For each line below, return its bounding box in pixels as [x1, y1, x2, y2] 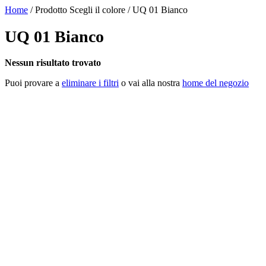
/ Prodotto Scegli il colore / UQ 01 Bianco [28, 5, 188, 15]
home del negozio [182, 77, 249, 88]
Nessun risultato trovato [5, 57, 101, 68]
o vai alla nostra [119, 77, 182, 88]
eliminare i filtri [62, 77, 119, 88]
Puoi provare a [5, 77, 62, 88]
